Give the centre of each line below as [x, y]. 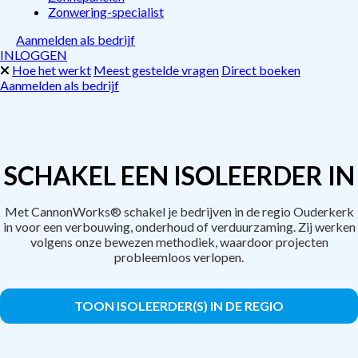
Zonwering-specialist [106, 12]
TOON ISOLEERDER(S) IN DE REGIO [179, 306]
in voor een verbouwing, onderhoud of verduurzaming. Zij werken [179, 227]
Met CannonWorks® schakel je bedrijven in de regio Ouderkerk [179, 211]
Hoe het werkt [52, 70]
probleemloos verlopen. [179, 257]
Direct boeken [261, 70]
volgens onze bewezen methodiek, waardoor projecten [179, 242]
